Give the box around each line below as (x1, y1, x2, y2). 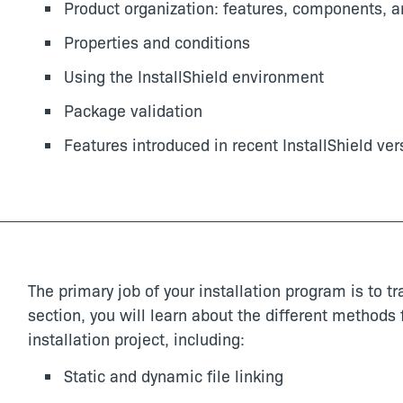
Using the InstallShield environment (63, 65, 324, 87)
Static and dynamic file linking (63, 364, 283, 387)
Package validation (63, 99, 202, 121)
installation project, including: (27, 327, 245, 350)
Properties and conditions (63, 31, 250, 53)
